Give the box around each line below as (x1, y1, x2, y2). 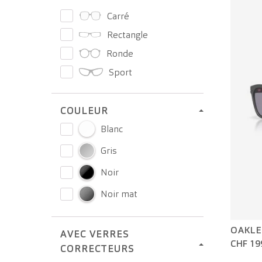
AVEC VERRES (60, 227, 129, 240)
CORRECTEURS (60, 242, 135, 255)
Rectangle (107, 28, 148, 41)
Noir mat (101, 188, 137, 200)
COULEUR (60, 104, 108, 117)
